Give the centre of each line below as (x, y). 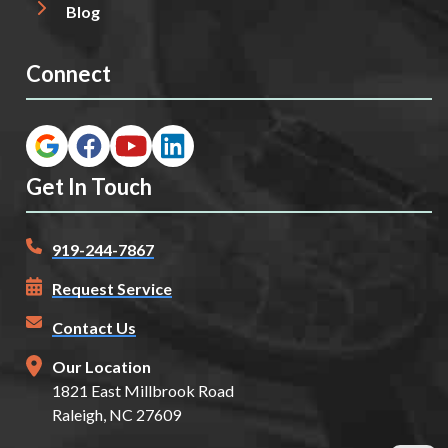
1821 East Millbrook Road (143, 391)
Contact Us (94, 328)
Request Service (112, 289)
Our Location (101, 367)
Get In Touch (89, 187)
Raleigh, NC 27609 (116, 415)
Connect (68, 74)
